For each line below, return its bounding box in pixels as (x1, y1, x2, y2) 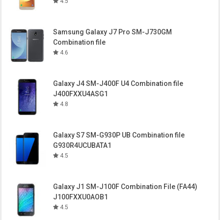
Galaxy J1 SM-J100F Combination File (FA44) (53, 183, 198, 191)
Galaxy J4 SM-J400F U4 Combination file (53, 80, 184, 87)
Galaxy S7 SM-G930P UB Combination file (53, 131, 185, 139)
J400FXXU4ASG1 (53, 90, 109, 98)
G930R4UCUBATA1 (53, 141, 112, 149)
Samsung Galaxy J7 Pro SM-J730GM (53, 28, 172, 36)
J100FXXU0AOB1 (53, 193, 109, 201)
